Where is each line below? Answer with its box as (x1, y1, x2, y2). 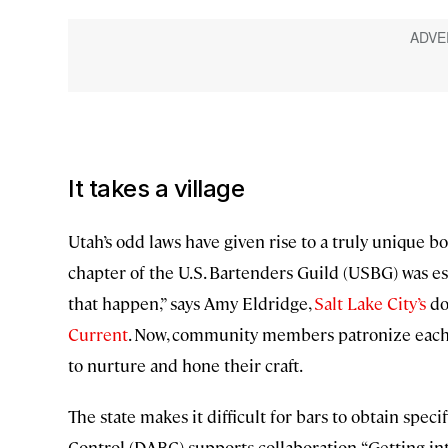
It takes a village (68, 173, 244, 203)
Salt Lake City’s (314, 291, 426, 314)
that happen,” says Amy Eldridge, (68, 291, 314, 314)
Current (68, 322, 128, 345)
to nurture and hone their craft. (68, 353, 303, 376)
